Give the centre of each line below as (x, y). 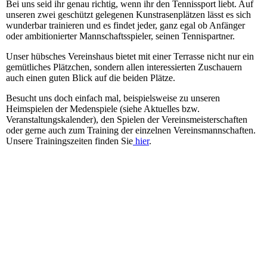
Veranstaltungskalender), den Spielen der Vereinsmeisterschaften (127, 120)
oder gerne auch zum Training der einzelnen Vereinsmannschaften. (131, 131)
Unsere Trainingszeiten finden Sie (69, 141)
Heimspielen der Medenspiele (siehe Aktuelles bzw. (103, 109)
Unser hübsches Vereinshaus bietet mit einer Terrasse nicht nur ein (130, 57)
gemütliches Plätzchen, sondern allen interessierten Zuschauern (124, 67)
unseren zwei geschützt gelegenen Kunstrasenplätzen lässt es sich (128, 15)
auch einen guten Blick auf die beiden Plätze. (91, 78)
